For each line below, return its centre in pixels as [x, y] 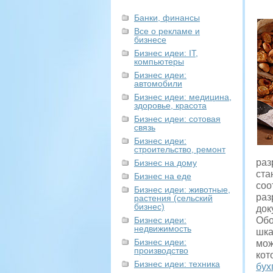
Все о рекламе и [167, 31]
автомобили [158, 83]
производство [161, 250]
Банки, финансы [167, 18]
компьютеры [159, 62]
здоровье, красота [170, 105]
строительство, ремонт [180, 149]
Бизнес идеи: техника [177, 264]
